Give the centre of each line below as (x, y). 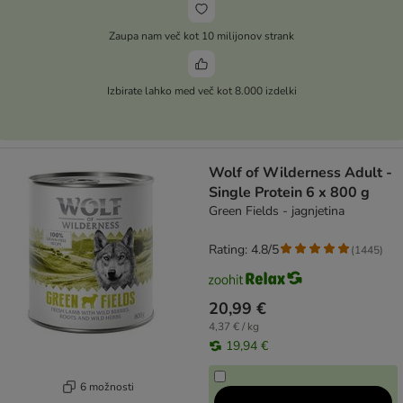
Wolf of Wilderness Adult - (300, 173)
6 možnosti (107, 386)
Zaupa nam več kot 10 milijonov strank (201, 36)
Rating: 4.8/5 (244, 250)
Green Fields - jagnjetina (277, 211)
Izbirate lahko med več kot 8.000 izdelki (201, 90)
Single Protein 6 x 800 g (289, 193)
